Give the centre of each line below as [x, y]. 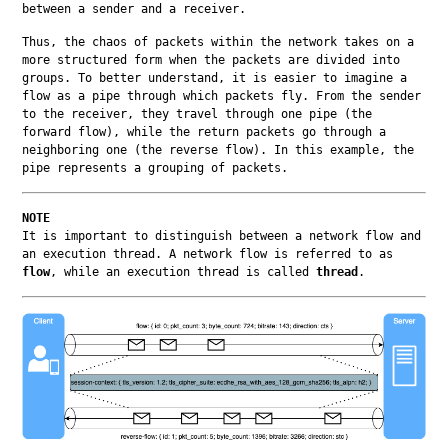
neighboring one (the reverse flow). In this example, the [218, 149]
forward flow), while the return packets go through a [204, 131]
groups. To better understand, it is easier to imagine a [215, 77]
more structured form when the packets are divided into [211, 59]
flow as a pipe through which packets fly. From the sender [222, 95]
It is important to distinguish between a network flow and [222, 235]
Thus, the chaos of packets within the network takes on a [218, 41]
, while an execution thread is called [183, 271]
